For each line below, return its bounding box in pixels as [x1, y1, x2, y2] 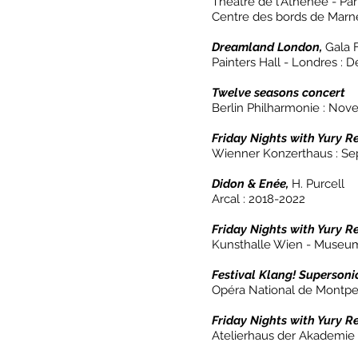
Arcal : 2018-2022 [212, 192, 305, 206]
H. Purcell [292, 177, 344, 191]
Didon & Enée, [212, 177, 292, 191]
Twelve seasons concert [212, 86, 348, 100]
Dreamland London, [212, 40, 325, 54]
